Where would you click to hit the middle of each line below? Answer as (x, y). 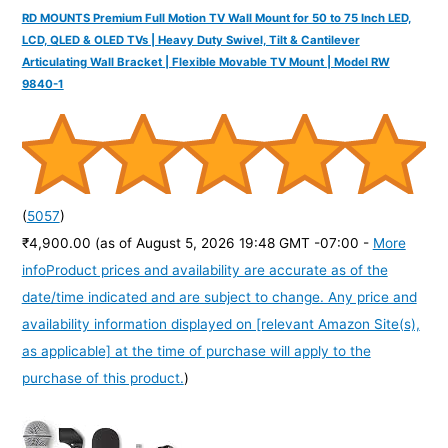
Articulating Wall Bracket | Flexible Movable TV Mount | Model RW (205, 61)
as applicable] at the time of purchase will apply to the (196, 351)
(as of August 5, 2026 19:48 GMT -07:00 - (233, 243)
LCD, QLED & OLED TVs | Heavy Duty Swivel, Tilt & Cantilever (190, 39)
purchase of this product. (102, 378)
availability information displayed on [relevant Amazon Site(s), (220, 324)
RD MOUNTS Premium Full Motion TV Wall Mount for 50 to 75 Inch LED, (216, 17)
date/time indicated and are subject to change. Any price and (219, 297)
